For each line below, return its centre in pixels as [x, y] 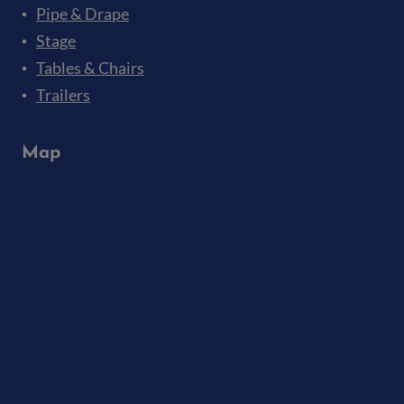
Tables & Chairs [90, 68]
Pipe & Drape [83, 14]
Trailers [63, 95]
